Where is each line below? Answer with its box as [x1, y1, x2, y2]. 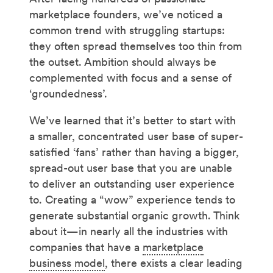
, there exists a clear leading [105, 256, 243, 271]
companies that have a [29, 240, 143, 255]
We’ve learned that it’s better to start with [29, 113, 236, 128]
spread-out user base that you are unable [29, 161, 232, 175]
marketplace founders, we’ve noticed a [29, 7, 222, 22]
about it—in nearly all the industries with [29, 224, 228, 239]
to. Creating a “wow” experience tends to [29, 193, 235, 207]
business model [29, 256, 105, 271]
